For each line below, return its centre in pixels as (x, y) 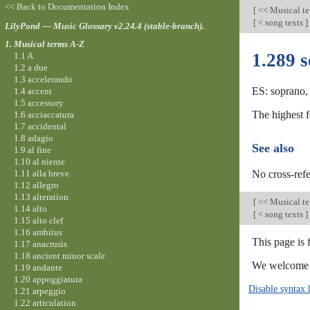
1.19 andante (38, 267)
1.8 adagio (33, 138)
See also (273, 148)
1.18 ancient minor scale (59, 255)
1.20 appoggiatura (48, 279)
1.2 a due (30, 67)
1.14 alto (30, 208)
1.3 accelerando (43, 79)
